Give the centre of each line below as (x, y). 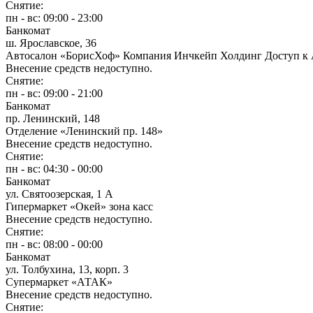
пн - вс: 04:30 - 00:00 (54, 168)
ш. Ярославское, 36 (51, 43)
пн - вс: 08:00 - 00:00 (54, 244)
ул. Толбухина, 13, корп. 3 (67, 269)
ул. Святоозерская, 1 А (59, 194)
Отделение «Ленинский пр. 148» (84, 131)
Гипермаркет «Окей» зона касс (79, 206)
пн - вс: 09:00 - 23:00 (54, 17)
